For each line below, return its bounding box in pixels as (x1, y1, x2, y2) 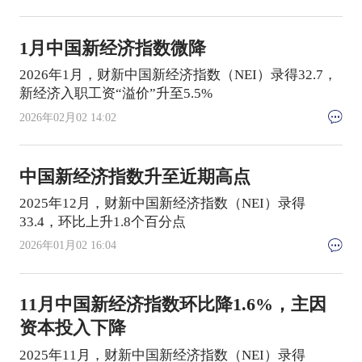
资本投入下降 (19, 318, 126, 339)
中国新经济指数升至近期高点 (19, 166, 250, 187)
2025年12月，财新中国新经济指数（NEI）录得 (19, 195, 305, 211)
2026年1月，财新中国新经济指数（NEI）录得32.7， (19, 67, 337, 83)
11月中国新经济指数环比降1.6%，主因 (19, 295, 326, 315)
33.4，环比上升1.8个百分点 (19, 213, 186, 229)
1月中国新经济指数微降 (19, 39, 206, 59)
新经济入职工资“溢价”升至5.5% (19, 86, 213, 102)
